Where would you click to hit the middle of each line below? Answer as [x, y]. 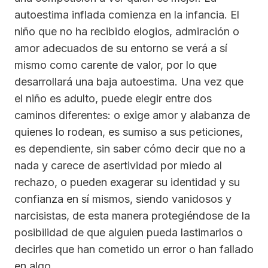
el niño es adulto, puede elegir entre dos [113, 98]
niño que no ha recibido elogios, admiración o [127, 31]
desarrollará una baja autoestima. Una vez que [129, 81]
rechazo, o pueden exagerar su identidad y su [127, 182]
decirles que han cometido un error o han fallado [134, 249]
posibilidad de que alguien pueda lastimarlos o [129, 232]
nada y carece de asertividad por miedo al [118, 165]
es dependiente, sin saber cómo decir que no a [130, 148]
